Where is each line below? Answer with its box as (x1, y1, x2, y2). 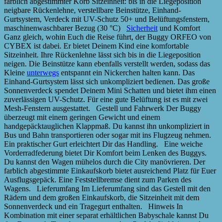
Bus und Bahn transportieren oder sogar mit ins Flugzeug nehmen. (4, 130, 211, 139)
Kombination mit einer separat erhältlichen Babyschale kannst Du (4, 211, 209, 220)
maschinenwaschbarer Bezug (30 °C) (4, 23, 126, 32)
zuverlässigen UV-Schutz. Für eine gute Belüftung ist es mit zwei (4, 95, 208, 104)
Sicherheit (126, 23, 158, 32)
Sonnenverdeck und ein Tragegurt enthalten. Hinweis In (4, 202, 183, 211)
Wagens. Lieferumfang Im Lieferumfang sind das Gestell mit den (4, 184, 211, 193)
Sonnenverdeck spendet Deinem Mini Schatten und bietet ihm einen (4, 86, 216, 95)
